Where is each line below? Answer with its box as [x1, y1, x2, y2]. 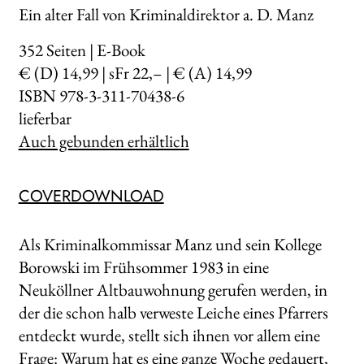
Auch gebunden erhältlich [18, 129, 189, 152]
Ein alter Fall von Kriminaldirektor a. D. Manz [18, 2, 314, 25]
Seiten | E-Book [42, 38, 145, 61]
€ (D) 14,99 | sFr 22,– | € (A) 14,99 [18, 61, 252, 84]
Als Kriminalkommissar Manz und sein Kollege [18, 232, 322, 255]
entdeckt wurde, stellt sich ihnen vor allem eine [18, 323, 320, 346]
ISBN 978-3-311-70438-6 [18, 84, 184, 106]
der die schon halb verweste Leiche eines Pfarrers [18, 301, 328, 323]
